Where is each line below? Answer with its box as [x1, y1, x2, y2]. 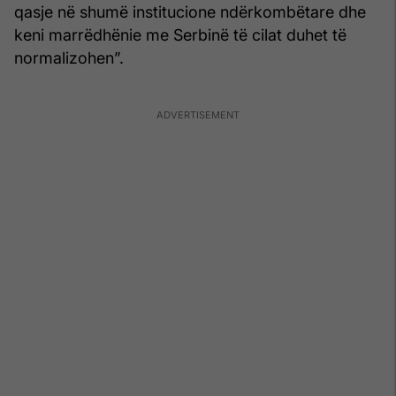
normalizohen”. [14, 48, 124, 67]
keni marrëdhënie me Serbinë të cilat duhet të [14, 25, 346, 44]
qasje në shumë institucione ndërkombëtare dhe [14, 2, 366, 21]
